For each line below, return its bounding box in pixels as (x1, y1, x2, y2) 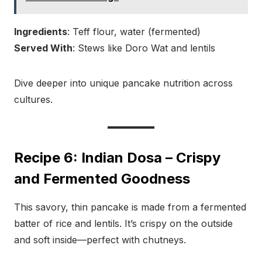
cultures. (14, 94, 53, 106)
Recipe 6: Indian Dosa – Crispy (14, 149, 220, 167)
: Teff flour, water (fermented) (67, 26, 201, 38)
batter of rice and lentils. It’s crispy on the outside (14, 218, 233, 230)
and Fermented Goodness (14, 170, 190, 188)
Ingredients (14, 26, 67, 38)
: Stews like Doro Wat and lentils (73, 42, 215, 54)
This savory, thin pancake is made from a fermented (14, 201, 246, 213)
